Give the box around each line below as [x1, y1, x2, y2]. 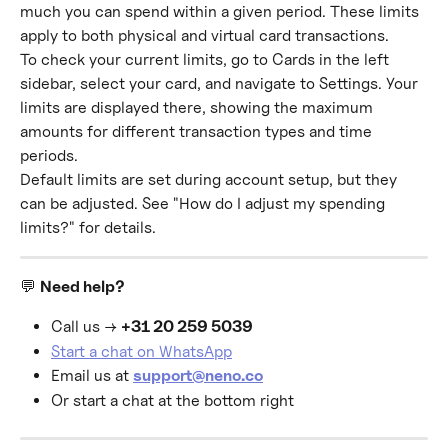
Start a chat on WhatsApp [51, 341, 232, 361]
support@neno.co [133, 366, 263, 386]
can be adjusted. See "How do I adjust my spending [20, 194, 389, 213]
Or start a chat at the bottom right [51, 390, 294, 410]
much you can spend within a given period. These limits [20, 2, 423, 21]
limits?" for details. [20, 218, 156, 237]
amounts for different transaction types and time [20, 122, 376, 141]
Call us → [51, 317, 121, 337]
